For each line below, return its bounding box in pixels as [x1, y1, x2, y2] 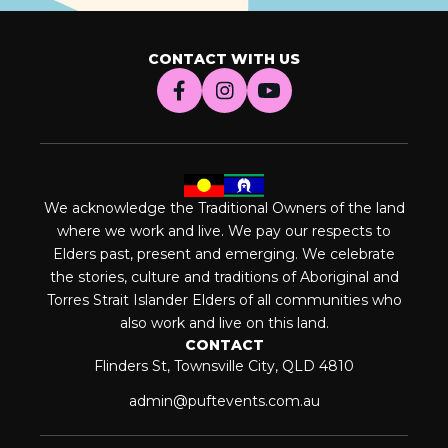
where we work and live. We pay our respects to [57, 222, 391, 241]
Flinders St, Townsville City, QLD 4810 [94, 357, 354, 376]
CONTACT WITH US [148, 49, 300, 68]
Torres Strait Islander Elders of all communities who [46, 291, 402, 310]
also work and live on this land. [119, 314, 329, 333]
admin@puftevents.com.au [128, 392, 320, 411]
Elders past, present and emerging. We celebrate [53, 245, 395, 264]
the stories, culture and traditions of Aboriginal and [49, 268, 399, 287]
